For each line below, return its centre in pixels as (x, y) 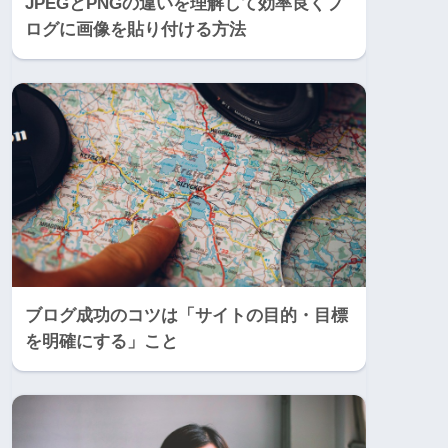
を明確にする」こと (101, 341)
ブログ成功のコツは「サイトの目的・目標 (186, 315)
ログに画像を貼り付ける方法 (135, 29)
